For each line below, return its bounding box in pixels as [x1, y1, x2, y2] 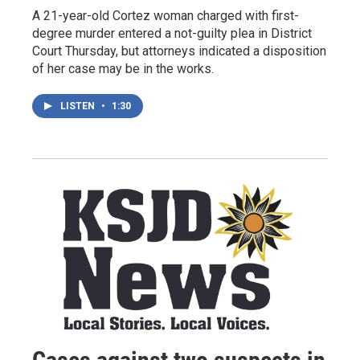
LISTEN [60, 100, 97, 112]
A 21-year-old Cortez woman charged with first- [32, 7, 299, 23]
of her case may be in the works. [32, 60, 214, 76]
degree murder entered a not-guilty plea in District [32, 25, 312, 41]
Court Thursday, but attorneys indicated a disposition [32, 43, 326, 59]
